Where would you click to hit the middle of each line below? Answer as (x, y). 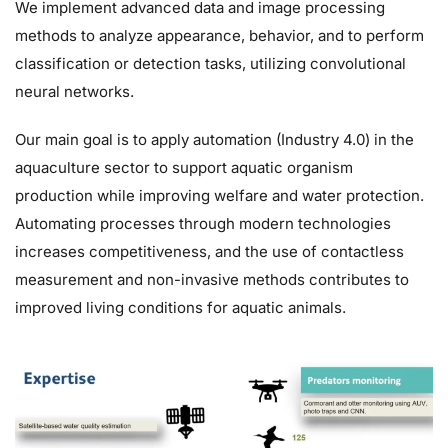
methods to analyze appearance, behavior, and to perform (219, 36)
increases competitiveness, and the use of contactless (209, 252)
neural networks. (74, 92)
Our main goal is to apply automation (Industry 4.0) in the (214, 140)
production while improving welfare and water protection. (219, 196)
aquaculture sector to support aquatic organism (184, 168)
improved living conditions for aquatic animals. (180, 308)
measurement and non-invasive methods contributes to (212, 280)
